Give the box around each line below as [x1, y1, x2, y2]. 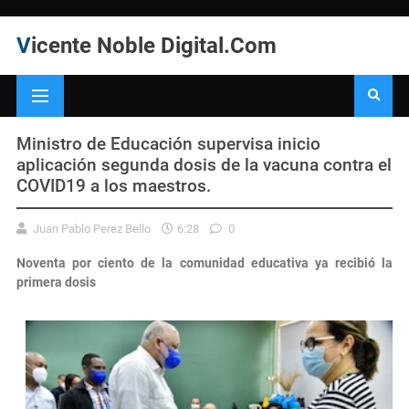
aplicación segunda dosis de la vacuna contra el [16, 153, 392, 175]
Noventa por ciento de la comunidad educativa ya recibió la [16, 255, 393, 270]
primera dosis [16, 274, 96, 289]
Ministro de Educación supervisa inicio [16, 132, 320, 154]
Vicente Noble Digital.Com [31, 33, 277, 58]
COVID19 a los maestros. [16, 174, 211, 196]
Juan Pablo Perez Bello [30, 221, 153, 236]
